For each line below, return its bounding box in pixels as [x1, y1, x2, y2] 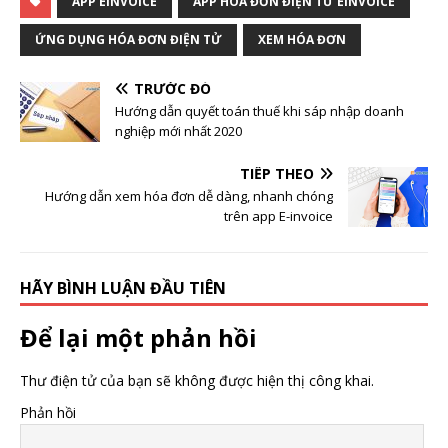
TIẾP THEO [240, 164, 314, 184]
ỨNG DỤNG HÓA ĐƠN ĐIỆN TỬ [35, 31, 222, 49]
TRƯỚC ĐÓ [134, 79, 211, 99]
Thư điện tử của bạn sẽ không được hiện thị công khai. [20, 371, 374, 391]
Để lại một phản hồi [20, 321, 257, 355]
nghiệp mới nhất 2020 [115, 122, 242, 141]
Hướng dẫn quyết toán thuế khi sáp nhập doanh [115, 102, 404, 121]
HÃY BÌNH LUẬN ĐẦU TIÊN [20, 277, 226, 300]
